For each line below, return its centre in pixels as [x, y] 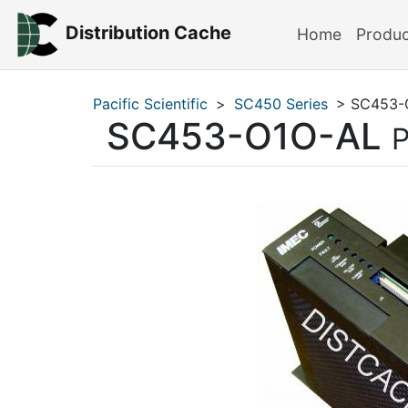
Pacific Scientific [150, 104]
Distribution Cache [148, 33]
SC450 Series [281, 104]
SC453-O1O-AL [244, 136]
